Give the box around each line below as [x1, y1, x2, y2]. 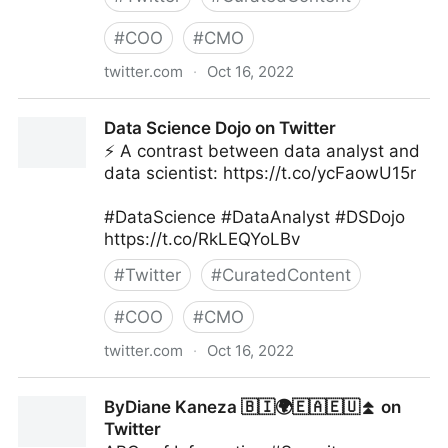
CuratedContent [222, 265, 351, 285]
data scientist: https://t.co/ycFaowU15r [104, 163, 416, 183]
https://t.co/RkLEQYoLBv [104, 229, 300, 249]
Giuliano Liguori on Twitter [18, 100, 229, 120]
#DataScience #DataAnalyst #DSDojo [104, 207, 405, 227]
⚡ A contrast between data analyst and [104, 141, 420, 161]
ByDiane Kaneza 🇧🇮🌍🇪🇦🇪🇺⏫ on [104, 397, 401, 417]
